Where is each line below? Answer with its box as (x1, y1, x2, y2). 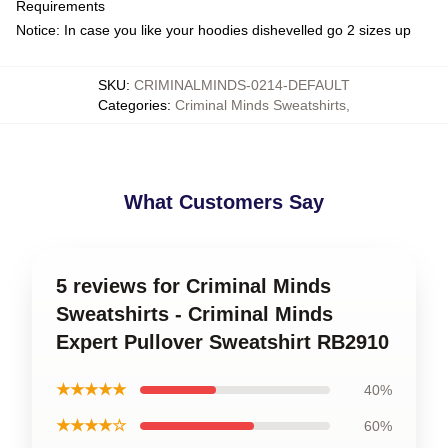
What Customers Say (124, 190, 324, 213)
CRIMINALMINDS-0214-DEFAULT (134, 76, 350, 93)
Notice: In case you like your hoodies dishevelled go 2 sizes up (16, 21, 411, 38)
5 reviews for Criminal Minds (56, 274, 331, 297)
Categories (98, 96, 167, 113)
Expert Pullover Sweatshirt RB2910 (56, 330, 389, 353)
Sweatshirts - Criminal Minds (56, 302, 333, 325)
